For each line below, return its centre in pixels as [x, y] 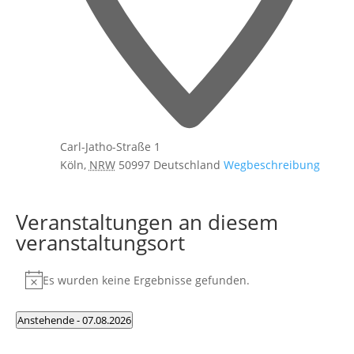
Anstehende [45, 320]
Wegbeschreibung [271, 165]
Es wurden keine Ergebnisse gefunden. [146, 280]
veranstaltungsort [100, 243]
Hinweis [45, 288]
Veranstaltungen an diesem [147, 222]
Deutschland [186, 165]
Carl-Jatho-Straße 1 [110, 147]
